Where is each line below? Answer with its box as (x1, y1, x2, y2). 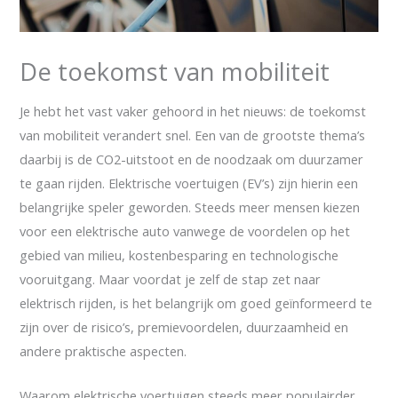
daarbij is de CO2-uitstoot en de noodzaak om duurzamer (20, 149, 364, 168)
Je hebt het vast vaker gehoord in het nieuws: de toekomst (20, 101, 367, 120)
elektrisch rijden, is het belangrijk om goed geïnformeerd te (20, 293, 373, 312)
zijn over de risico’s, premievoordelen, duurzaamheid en (20, 317, 349, 336)
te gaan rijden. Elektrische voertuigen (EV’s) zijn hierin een (20, 173, 359, 192)
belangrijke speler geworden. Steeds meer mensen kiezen (20, 197, 361, 216)
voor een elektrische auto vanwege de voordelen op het (20, 221, 351, 240)
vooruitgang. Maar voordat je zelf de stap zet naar (20, 269, 322, 288)
